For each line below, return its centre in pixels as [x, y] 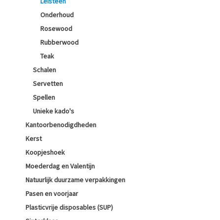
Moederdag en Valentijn [60, 166]
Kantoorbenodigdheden [61, 125]
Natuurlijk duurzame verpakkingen [75, 180]
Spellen [44, 97]
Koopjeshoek [45, 152]
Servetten [48, 83]
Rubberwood [59, 42]
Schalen [44, 70]
